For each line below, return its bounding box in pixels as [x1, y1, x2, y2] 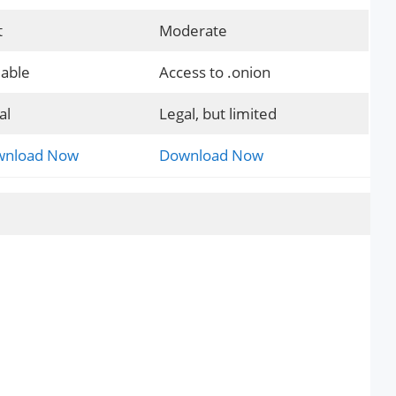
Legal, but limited [158, 103, 277, 124]
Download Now [158, 144, 263, 165]
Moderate [158, 19, 227, 41]
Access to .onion [158, 61, 270, 82]
